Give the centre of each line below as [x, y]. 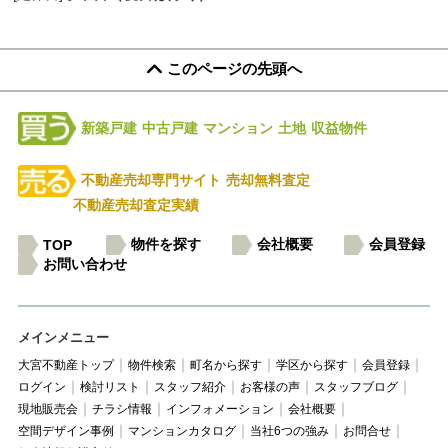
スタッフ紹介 [189, 387]
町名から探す [225, 365]
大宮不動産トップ [65, 365]
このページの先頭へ [234, 69]
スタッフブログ [355, 387]
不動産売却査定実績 [135, 205]
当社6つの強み [289, 431]
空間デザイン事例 [65, 431]
